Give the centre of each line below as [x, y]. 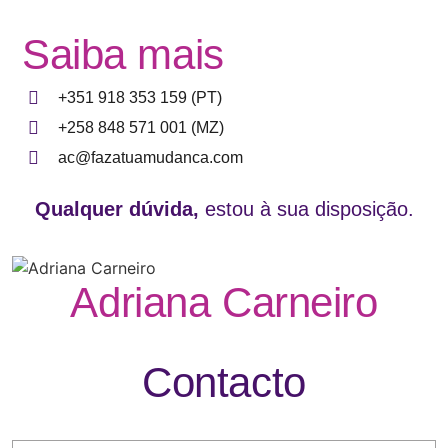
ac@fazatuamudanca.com [150, 157]
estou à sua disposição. [306, 208]
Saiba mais [123, 54]
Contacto [224, 382]
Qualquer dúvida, [116, 208]
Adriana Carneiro [224, 302]
